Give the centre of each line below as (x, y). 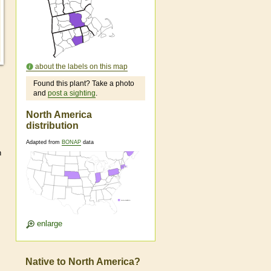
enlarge (48, 224)
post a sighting (72, 93)
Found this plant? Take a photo (84, 83)
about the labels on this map (81, 66)
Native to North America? (83, 261)
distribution (52, 125)
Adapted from (44, 142)
